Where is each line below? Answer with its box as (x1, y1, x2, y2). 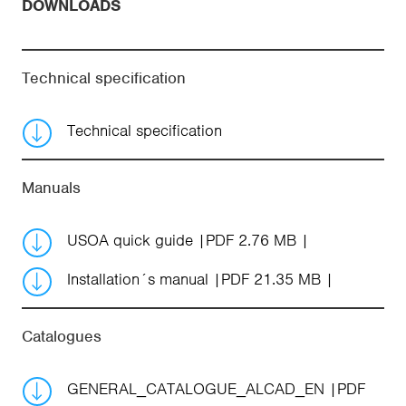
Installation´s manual (67, 269, 213, 289)
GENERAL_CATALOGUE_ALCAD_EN (67, 379, 329, 399)
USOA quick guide (67, 230, 198, 250)
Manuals (22, 178, 81, 198)
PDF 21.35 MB (221, 269, 321, 289)
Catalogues (22, 326, 101, 346)
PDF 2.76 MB (206, 230, 296, 250)
